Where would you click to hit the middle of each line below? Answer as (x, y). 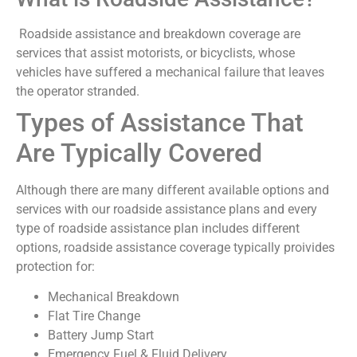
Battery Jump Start (101, 335)
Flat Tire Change (94, 316)
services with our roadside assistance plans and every (167, 209)
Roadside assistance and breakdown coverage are (160, 33)
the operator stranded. (78, 91)
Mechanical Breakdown (115, 297)
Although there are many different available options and (173, 190)
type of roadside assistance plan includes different (158, 228)
